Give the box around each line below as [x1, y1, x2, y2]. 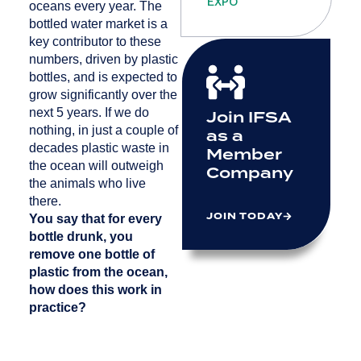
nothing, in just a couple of [28, 123, 178, 138]
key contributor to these [28, 35, 161, 49]
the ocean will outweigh [28, 159, 164, 173]
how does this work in [28, 283, 162, 297]
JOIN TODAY [206, 209, 283, 223]
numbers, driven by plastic [28, 52, 178, 67]
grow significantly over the [28, 88, 177, 102]
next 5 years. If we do [28, 106, 149, 120]
